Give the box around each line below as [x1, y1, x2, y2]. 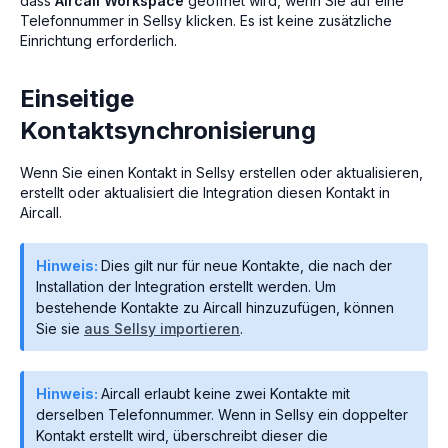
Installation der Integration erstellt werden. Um [36, 277, 336, 295]
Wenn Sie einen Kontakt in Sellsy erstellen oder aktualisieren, [20, 163, 423, 181]
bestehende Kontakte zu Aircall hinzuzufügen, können [36, 298, 394, 316]
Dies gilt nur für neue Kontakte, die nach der [101, 256, 392, 274]
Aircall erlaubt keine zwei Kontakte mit [101, 384, 350, 402]
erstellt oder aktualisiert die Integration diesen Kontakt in [20, 183, 390, 201]
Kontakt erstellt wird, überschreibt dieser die [36, 426, 328, 444]
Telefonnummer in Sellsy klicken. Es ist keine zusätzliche [20, 11, 392, 29]
